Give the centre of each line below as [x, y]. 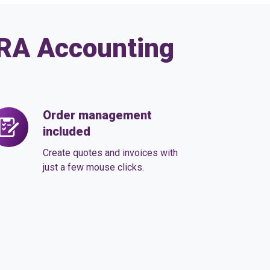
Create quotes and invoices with [111, 153]
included [67, 132]
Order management [98, 115]
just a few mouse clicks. [94, 168]
